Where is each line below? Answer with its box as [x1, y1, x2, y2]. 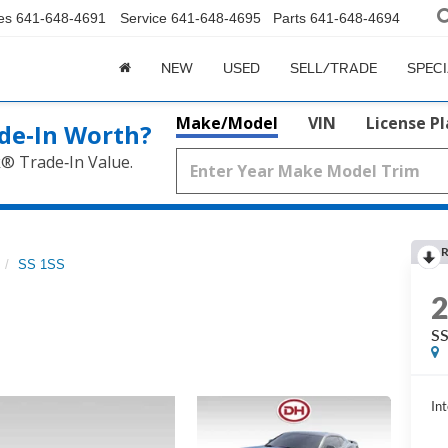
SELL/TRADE [290, 61, 377, 77]
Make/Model [176, 112, 278, 134]
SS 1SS [18, 257, 65, 272]
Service [120, 10, 167, 27]
